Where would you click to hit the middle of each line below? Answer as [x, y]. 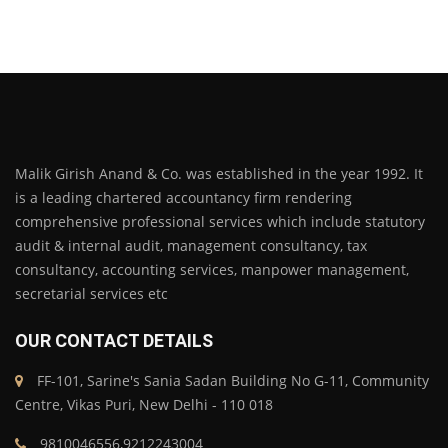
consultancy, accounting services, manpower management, [212, 269]
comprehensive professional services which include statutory [220, 221]
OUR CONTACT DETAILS [114, 340]
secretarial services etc [91, 293]
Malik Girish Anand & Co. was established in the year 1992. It [219, 173]
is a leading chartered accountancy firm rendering [183, 197]
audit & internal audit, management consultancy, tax [191, 245]
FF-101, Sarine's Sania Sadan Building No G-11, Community [231, 380]
